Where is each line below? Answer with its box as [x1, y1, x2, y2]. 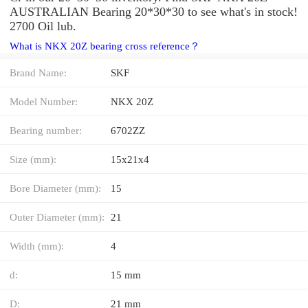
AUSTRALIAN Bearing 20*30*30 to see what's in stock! [10, 4, 298, 19]
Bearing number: [10, 124, 82, 136]
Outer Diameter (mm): [10, 210, 104, 223]
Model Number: [10, 95, 78, 107]
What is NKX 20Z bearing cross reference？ [10, 40, 200, 52]
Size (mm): [10, 153, 56, 165]
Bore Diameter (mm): [10, 181, 101, 194]
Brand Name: [10, 66, 67, 78]
